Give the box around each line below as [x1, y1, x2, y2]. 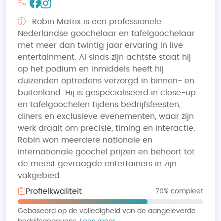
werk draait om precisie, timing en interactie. [18, 124, 195, 132]
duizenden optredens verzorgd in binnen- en [18, 77, 194, 85]
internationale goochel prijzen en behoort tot [18, 148, 195, 156]
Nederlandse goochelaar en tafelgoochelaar [18, 30, 195, 37]
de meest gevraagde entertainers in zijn [18, 160, 177, 168]
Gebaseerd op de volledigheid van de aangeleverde [18, 208, 196, 215]
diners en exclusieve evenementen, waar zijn [18, 112, 194, 120]
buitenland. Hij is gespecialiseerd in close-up [18, 89, 196, 97]
